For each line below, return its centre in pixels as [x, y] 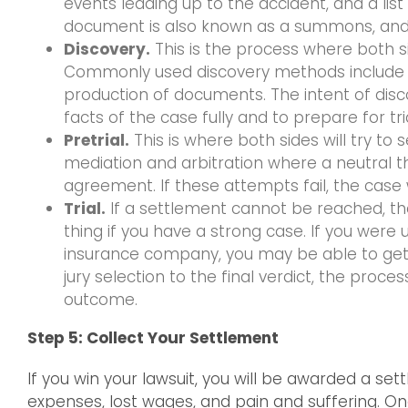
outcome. [101, 300]
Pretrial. [97, 141]
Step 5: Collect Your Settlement [153, 338]
